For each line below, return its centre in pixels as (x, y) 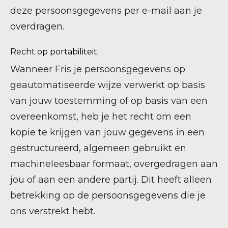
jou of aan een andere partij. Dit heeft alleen (111, 180)
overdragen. (37, 26)
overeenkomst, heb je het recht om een (101, 117)
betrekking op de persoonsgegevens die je (108, 195)
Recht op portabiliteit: (54, 52)
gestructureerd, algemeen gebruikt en (98, 148)
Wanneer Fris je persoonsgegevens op (98, 69)
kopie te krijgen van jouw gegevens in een (107, 132)
